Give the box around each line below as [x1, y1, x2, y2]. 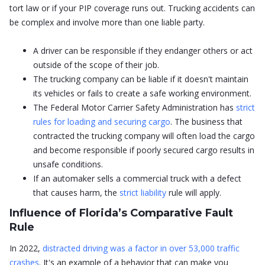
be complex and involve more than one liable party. [9, 16, 205, 28]
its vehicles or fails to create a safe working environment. [33, 87, 251, 99]
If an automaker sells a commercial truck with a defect [33, 172, 241, 184]
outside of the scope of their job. [33, 59, 159, 70]
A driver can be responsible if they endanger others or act [33, 44, 253, 56]
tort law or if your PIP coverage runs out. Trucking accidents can [9, 2, 255, 14]
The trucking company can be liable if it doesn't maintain [33, 73, 248, 85]
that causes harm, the [33, 186, 119, 198]
